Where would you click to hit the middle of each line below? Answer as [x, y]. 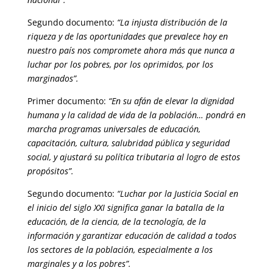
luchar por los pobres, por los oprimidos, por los [120, 64]
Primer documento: [68, 101]
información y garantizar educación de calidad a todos [132, 236]
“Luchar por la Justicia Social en [177, 193]
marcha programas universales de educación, [114, 129]
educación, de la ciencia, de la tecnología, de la [116, 222]
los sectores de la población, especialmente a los [120, 250]
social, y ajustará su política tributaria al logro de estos [133, 157]
